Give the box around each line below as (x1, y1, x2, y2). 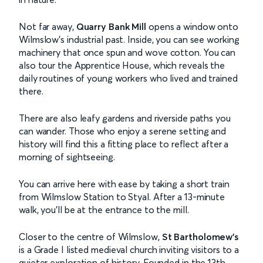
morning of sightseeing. (19, 150, 115, 163)
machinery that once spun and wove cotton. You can (19, 46, 236, 58)
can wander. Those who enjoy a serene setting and (19, 124, 227, 137)
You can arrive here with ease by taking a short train (19, 177, 230, 190)
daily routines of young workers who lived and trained (19, 72, 238, 84)
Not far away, (19, 20, 76, 32)
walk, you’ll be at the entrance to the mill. (19, 203, 189, 215)
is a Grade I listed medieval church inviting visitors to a (19, 243, 240, 255)
